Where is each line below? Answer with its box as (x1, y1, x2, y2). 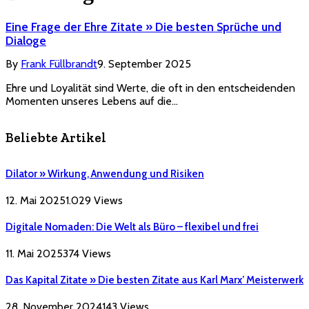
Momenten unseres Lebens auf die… (6, 94, 178, 108)
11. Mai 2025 (6, 246, 63, 260)
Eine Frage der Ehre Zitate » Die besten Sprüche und (6, 20, 281, 34)
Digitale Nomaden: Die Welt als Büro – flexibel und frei (6, 220, 259, 233)
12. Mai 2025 (6, 193, 66, 207)
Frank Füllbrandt (21, 57, 97, 71)
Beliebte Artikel (6, 130, 106, 146)
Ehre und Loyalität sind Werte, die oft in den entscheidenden (6, 81, 295, 95)
